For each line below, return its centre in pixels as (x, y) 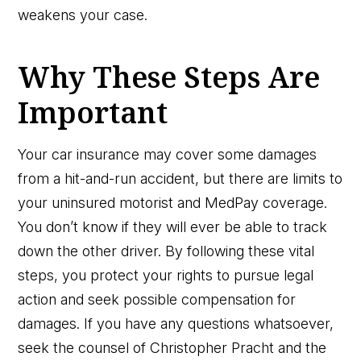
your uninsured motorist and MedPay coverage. (173, 202)
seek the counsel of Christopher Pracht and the (172, 347)
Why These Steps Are (169, 77)
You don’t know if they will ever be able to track (173, 226)
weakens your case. (83, 15)
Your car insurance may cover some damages (168, 154)
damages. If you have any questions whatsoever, (176, 323)
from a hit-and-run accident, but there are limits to (180, 178)
